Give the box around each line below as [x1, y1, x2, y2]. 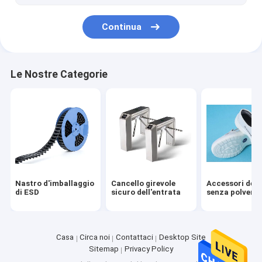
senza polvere [206, 187, 258, 196]
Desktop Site [158, 233, 206, 242]
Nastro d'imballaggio [15, 178, 95, 188]
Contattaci [115, 233, 153, 242]
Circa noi [80, 233, 111, 242]
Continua [102, 21, 142, 32]
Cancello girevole [111, 178, 175, 188]
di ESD [15, 187, 40, 196]
